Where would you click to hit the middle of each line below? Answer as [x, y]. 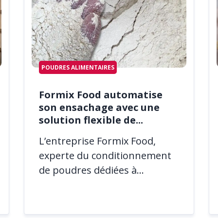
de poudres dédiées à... [91, 170]
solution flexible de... [91, 120]
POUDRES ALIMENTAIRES [78, 68]
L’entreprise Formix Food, [97, 141]
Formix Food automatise [101, 94]
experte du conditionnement [105, 156]
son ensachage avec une [99, 107]
